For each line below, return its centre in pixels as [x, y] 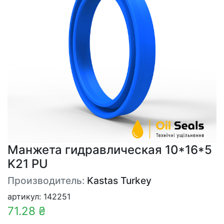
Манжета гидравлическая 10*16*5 [110, 150]
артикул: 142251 [39, 196]
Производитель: [47, 180]
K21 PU [28, 164]
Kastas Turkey [119, 180]
